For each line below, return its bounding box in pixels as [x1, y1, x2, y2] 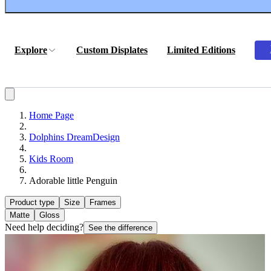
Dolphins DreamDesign [29, 132, 120, 142]
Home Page [29, 110, 74, 120]
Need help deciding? [5, 222, 83, 232]
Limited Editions [167, 45, 235, 55]
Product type [10, 198, 54, 207]
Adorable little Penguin [29, 175, 117, 186]
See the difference [88, 223, 152, 232]
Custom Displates [76, 45, 148, 55]
